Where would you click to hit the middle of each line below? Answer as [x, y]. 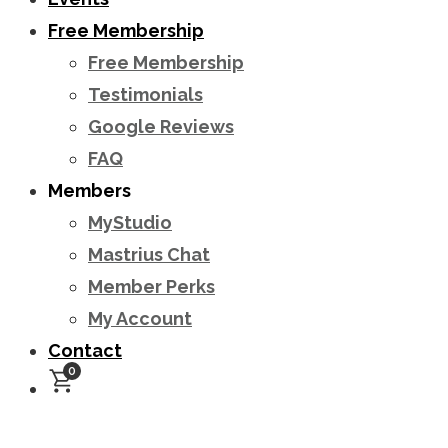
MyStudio [130, 222]
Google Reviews [161, 126]
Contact [85, 350]
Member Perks [151, 286]
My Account [140, 318]
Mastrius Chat [149, 254]
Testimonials [145, 94]
